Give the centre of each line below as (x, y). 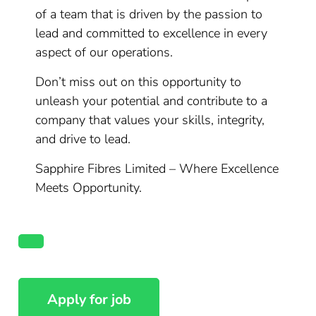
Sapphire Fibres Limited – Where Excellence (157, 169)
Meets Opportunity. (89, 188)
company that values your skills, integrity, (150, 120)
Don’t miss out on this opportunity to (139, 82)
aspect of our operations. (104, 52)
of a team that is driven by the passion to (149, 14)
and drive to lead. (83, 139)
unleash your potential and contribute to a (152, 101)
